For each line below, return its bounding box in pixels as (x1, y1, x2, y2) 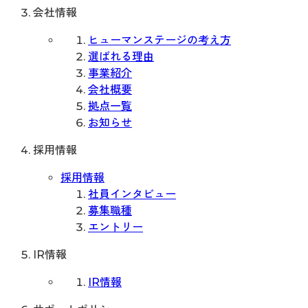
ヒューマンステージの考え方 (88, 34, 231, 47)
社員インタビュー (88, 188, 176, 201)
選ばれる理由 (88, 50, 154, 64)
